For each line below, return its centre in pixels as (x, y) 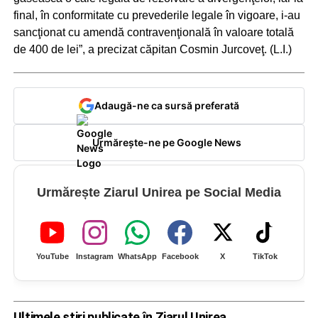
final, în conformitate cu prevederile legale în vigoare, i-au (157, 15)
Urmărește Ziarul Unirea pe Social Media (159, 192)
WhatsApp (138, 256)
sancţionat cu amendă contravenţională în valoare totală (153, 32)
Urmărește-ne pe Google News (166, 142)
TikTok (265, 256)
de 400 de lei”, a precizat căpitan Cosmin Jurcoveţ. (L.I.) (152, 49)
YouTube (52, 256)
